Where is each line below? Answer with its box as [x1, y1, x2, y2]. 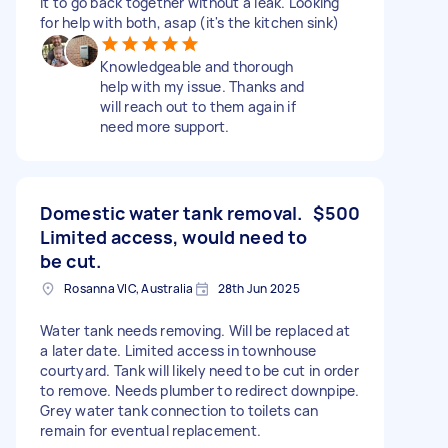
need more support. [100, 116, 230, 136]
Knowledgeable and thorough [100, 56, 294, 76]
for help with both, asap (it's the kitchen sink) [40, 12, 339, 32]
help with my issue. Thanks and [100, 76, 305, 96]
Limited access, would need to [40, 224, 308, 249]
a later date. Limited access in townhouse [40, 340, 317, 360]
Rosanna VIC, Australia [64, 279, 194, 297]
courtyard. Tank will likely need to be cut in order [40, 360, 359, 380]
